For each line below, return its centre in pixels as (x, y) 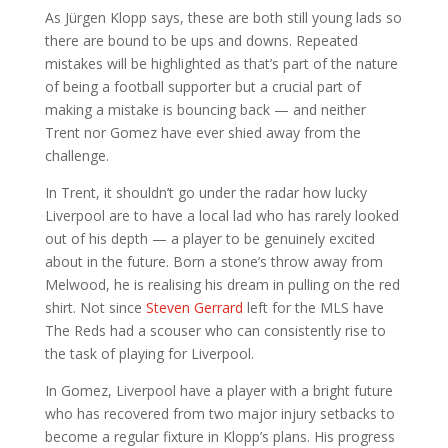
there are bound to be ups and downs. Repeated (201, 40)
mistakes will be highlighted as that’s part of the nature (221, 63)
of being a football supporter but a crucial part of (202, 86)
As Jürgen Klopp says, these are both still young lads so (223, 17)
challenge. (76, 155)
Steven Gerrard (194, 307)
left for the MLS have (313, 307)
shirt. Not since (95, 307)
